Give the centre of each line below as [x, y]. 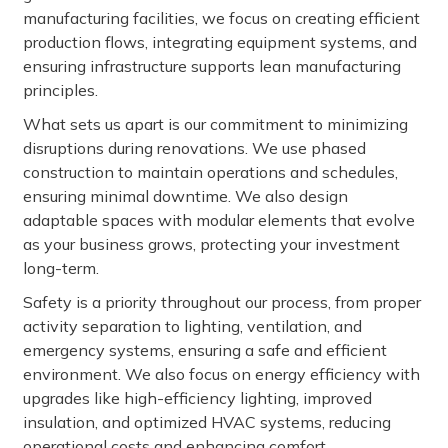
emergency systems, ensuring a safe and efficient [205, 350]
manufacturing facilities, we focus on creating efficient [221, 18]
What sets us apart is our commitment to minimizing [215, 124]
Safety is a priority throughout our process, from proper [222, 302]
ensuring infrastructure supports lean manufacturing [212, 66]
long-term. [61, 268]
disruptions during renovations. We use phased [194, 148]
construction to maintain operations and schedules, [210, 172]
